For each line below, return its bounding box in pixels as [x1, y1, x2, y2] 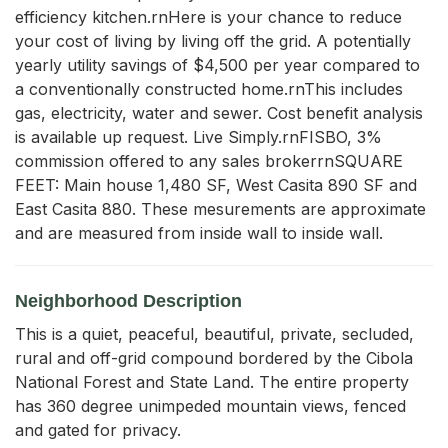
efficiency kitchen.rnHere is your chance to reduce [15, 6, 402, 27]
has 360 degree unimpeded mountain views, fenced [15, 395, 406, 416]
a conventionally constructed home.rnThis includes [15, 78, 403, 99]
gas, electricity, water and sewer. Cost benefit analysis [15, 102, 423, 123]
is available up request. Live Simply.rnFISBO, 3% [15, 126, 382, 147]
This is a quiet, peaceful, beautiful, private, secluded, [15, 323, 414, 344]
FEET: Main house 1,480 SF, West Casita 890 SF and [15, 174, 417, 195]
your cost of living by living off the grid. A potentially [15, 30, 411, 51]
